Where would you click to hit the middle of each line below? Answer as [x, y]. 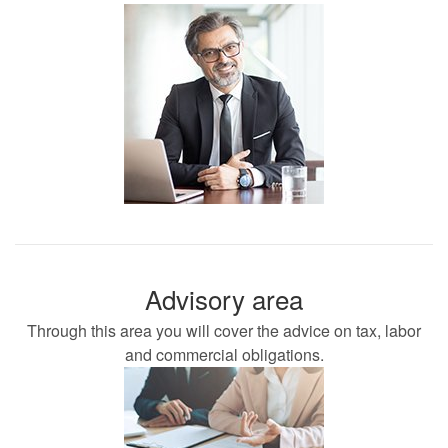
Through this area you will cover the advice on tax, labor [224, 331]
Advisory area [224, 298]
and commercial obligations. [224, 355]
